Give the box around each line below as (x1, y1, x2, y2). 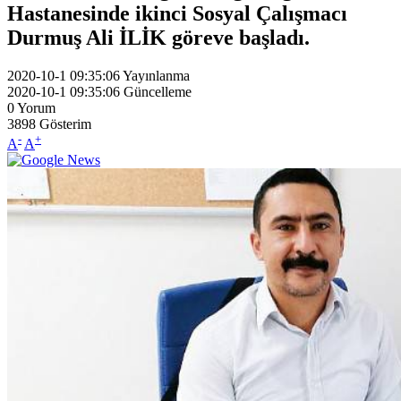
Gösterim (39, 115, 91, 132)
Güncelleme (124, 83, 192, 99)
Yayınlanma (123, 67, 190, 83)
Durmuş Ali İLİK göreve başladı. (7, 25, 310, 49)
